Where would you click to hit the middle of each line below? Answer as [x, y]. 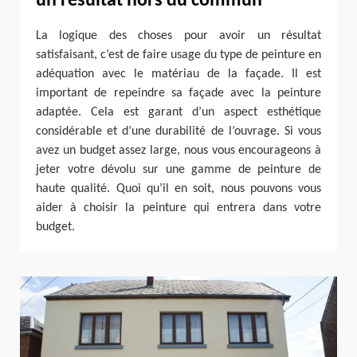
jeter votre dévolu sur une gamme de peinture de [178, 169]
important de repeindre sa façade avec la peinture [178, 93]
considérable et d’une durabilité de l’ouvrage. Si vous [178, 131]
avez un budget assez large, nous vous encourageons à [178, 150]
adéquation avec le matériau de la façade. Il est [178, 74]
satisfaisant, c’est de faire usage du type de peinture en [178, 55]
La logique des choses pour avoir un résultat [178, 35]
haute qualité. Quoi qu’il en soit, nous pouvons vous [178, 188]
